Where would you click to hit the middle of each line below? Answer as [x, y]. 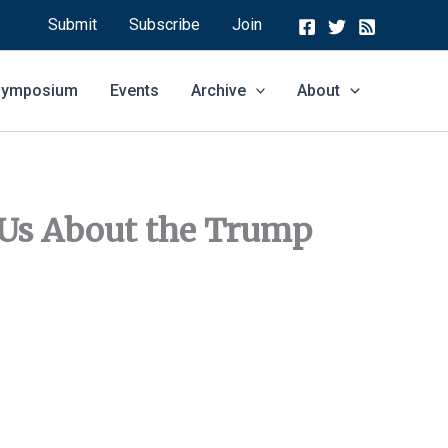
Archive [218, 90]
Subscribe [164, 24]
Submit [72, 24]
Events [134, 90]
